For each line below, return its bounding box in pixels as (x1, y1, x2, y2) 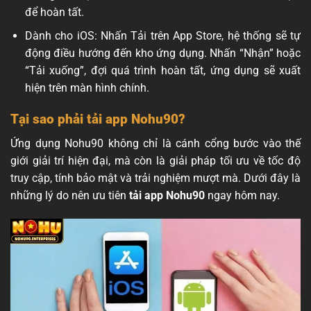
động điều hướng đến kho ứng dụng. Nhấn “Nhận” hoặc (24, 47, 301, 60)
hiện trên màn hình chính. (24, 81, 149, 95)
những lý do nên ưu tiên (10, 188, 129, 202)
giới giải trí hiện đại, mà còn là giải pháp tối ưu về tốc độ (10, 153, 301, 167)
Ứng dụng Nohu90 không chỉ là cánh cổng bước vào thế (10, 136, 301, 150)
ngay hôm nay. (205, 188, 280, 202)
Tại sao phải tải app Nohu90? (10, 111, 185, 128)
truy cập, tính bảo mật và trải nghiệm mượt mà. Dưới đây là (10, 171, 301, 185)
